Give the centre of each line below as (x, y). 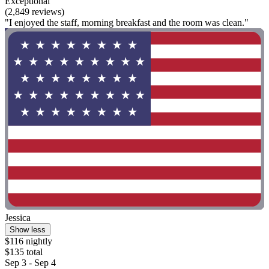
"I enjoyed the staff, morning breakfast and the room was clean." (127, 23)
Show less (28, 229)
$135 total (24, 252)
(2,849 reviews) (35, 12)
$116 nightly (29, 241)
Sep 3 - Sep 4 (30, 262)
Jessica (18, 217)
